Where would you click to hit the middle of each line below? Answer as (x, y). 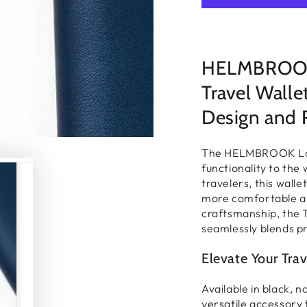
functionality (234, 168)
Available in (232, 289)
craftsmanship (239, 213)
